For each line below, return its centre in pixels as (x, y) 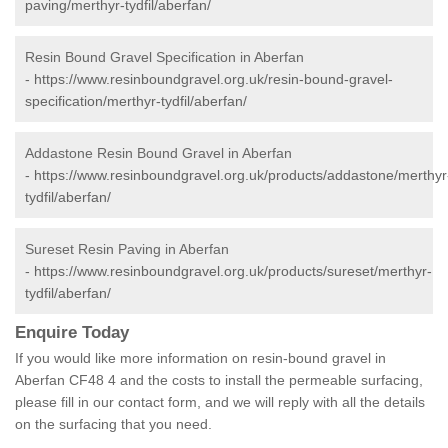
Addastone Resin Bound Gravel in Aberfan (158, 153)
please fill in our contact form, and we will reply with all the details (220, 402)
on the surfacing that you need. (113, 424)
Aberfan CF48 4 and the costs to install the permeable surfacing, (219, 380)
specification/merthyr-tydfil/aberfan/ (136, 101)
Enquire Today (72, 333)
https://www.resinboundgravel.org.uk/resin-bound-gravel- (213, 79)
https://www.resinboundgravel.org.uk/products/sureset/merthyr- (233, 271)
